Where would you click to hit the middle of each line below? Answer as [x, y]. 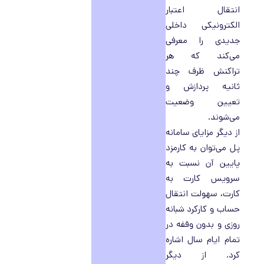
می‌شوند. [224, 117]
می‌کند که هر [202, 56]
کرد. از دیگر [202, 255]
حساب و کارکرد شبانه [202, 209]
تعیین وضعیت [202, 102]
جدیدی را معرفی [202, 40]
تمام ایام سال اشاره [202, 240]
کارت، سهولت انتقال [202, 194]
